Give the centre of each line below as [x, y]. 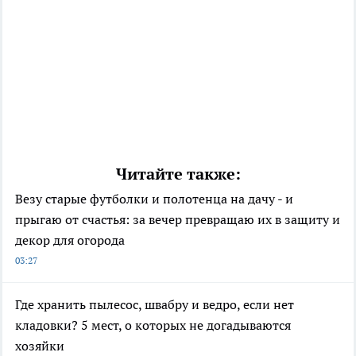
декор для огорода [70, 240]
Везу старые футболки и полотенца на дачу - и [154, 198]
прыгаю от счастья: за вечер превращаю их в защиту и [178, 219]
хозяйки [40, 345]
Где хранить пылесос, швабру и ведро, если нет [155, 304]
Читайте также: [178, 174]
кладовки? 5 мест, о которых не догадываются [153, 325]
